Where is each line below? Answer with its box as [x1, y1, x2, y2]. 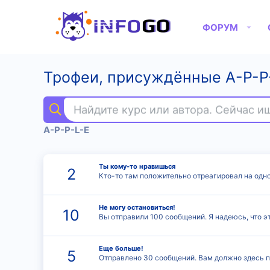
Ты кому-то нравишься [99, 162, 175, 171]
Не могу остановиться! [99, 203, 175, 212]
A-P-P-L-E [43, 124, 89, 136]
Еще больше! [99, 244, 143, 253]
